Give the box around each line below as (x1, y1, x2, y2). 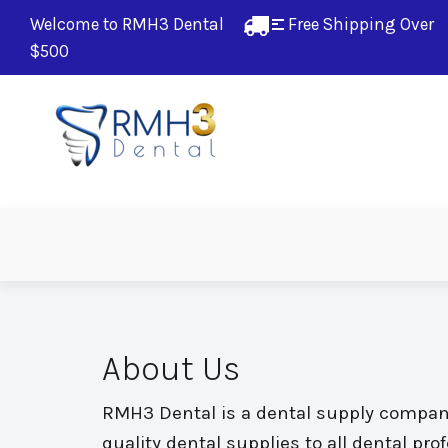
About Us (102, 349, 240, 389)
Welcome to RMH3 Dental (30, 14, 244, 34)
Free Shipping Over (284, 14, 434, 34)
